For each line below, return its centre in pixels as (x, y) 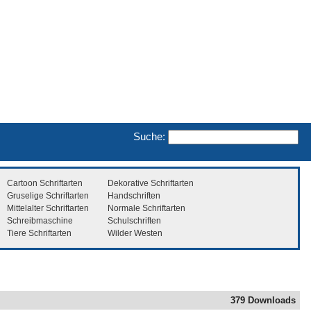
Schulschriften (134, 220)
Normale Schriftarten (146, 208)
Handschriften (134, 195)
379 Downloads (263, 301)
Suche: (149, 136)
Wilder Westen (135, 233)
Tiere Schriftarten (39, 233)
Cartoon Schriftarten (45, 183)
